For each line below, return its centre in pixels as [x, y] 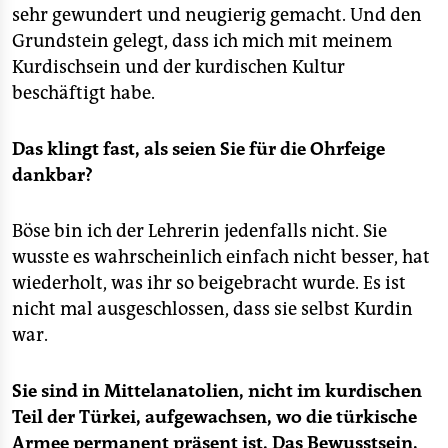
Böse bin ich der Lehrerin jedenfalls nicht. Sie [199, 231]
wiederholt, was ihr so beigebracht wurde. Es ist [209, 283]
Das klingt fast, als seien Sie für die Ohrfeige [198, 149]
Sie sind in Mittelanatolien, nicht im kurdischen [217, 391]
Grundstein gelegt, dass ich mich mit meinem [202, 41]
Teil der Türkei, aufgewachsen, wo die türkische [214, 417]
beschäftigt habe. [83, 93]
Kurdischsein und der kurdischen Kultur [178, 67]
